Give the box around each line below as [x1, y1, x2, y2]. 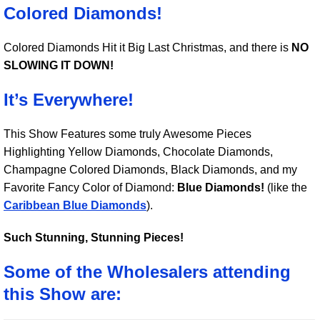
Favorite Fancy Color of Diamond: [4, 181, 177, 194]
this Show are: [4, 284, 121, 304]
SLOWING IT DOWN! [4, 59, 114, 71]
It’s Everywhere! [4, 90, 134, 109]
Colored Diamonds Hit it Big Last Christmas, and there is [4, 41, 291, 54]
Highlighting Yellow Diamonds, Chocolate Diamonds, [4, 146, 273, 158]
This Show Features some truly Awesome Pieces [4, 128, 251, 140]
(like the [264, 181, 307, 194]
